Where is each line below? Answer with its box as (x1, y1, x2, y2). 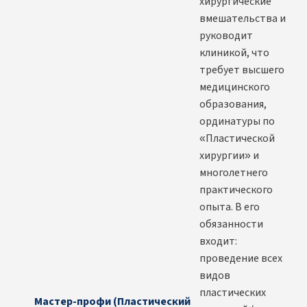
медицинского (199, 79, 270, 95)
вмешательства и (199, 11, 286, 27)
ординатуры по (199, 114, 275, 130)
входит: (199, 234, 237, 249)
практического (199, 182, 273, 198)
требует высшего (199, 62, 284, 78)
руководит (199, 28, 253, 44)
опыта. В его (199, 199, 260, 215)
